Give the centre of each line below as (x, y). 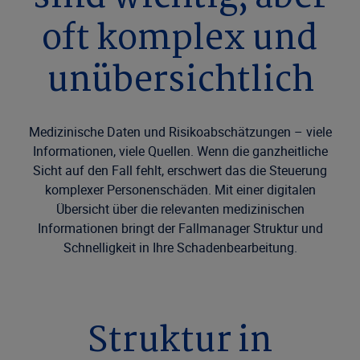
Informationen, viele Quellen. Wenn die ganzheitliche (180, 151)
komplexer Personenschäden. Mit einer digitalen (180, 190)
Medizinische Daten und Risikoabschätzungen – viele (180, 132)
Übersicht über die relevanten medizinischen (180, 209)
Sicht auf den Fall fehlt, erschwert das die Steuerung (180, 170)
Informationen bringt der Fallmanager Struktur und (180, 228)
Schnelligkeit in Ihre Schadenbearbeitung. (180, 247)
